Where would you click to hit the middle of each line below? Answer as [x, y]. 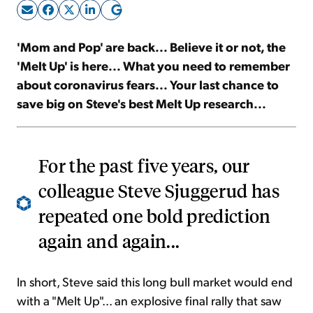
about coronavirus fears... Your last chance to [148, 85]
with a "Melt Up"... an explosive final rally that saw [149, 300]
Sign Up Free [156, 41]
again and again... [109, 241]
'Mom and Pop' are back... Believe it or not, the [151, 47]
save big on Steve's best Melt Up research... [141, 103]
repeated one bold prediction [155, 216]
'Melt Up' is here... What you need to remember [153, 66]
